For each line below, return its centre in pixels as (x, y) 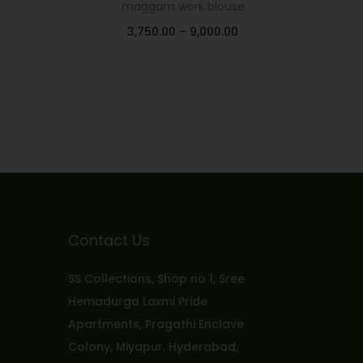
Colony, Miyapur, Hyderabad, (153, 347)
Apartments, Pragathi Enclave (156, 324)
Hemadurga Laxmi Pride (137, 301)
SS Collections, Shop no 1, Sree (156, 279)
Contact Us (109, 240)
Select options (190, 56)
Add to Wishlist (193, 92)
